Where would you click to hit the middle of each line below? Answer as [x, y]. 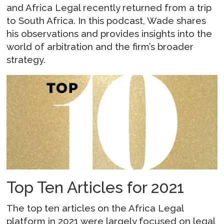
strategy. [26, 59]
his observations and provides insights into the [109, 33]
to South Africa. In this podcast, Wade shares [106, 20]
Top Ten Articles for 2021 [95, 187]
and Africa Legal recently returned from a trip [109, 7]
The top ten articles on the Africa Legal [95, 208]
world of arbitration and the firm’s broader [100, 46]
